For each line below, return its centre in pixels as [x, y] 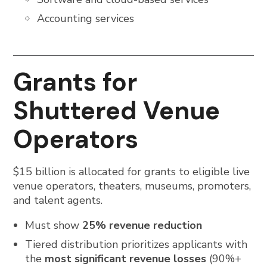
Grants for [75, 82]
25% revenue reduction [142, 225]
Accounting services [86, 18]
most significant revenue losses [126, 259]
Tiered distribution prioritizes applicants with [136, 244]
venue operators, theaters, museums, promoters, [132, 186]
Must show [54, 225]
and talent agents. [58, 200]
